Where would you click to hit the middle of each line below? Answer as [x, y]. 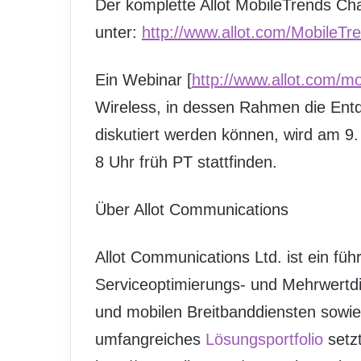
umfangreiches [150, 339]
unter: [118, 32]
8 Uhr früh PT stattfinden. [186, 162]
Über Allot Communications [192, 210]
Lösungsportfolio [264, 339]
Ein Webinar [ [143, 80]
